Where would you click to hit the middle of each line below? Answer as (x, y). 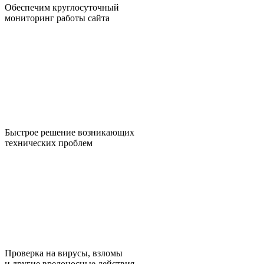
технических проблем (49, 143)
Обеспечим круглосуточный (62, 7)
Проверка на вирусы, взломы (64, 253)
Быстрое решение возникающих (70, 132)
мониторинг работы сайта (57, 18)
